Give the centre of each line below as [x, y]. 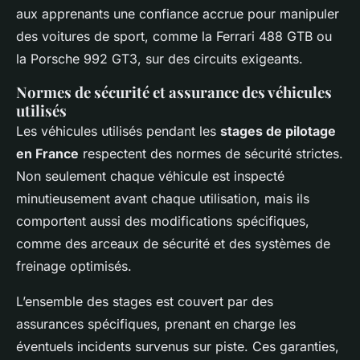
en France [47, 153]
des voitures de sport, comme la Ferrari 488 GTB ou [174, 36]
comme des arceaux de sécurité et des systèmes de [173, 243]
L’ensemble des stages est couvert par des [145, 301]
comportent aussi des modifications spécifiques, [163, 221]
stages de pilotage [278, 131]
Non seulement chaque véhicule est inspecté [150, 176]
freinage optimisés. [74, 266]
